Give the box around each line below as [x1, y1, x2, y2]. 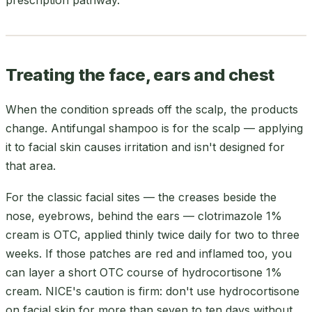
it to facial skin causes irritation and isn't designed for [6, 139, 285, 154]
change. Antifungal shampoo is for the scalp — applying [6, 120, 303, 135]
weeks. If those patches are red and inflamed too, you [6, 246, 292, 260]
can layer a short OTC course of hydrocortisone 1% [6, 265, 282, 279]
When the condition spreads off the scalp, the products [6, 102, 298, 116]
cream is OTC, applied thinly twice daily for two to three [6, 227, 299, 242]
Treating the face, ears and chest [6, 64, 275, 85]
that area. [6, 158, 56, 173]
